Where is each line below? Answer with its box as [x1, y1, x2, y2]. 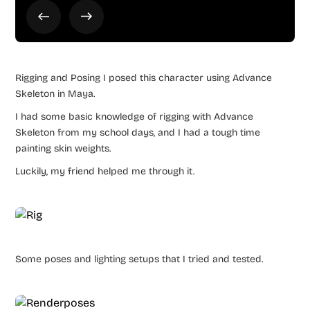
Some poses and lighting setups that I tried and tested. [15, 253, 264, 265]
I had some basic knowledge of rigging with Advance [15, 110, 254, 122]
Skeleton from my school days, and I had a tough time [15, 126, 261, 138]
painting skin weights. [15, 142, 111, 154]
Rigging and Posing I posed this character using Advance [15, 71, 273, 84]
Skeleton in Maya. [15, 87, 95, 100]
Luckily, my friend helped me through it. [15, 165, 195, 177]
